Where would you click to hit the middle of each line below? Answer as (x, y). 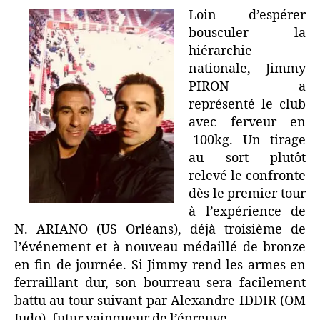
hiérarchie (220, 51)
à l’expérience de (247, 212)
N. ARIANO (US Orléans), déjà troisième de (160, 230)
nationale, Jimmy (247, 69)
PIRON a (247, 87)
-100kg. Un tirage (247, 141)
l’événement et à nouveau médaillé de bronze (160, 248)
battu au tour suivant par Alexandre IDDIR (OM (160, 301)
